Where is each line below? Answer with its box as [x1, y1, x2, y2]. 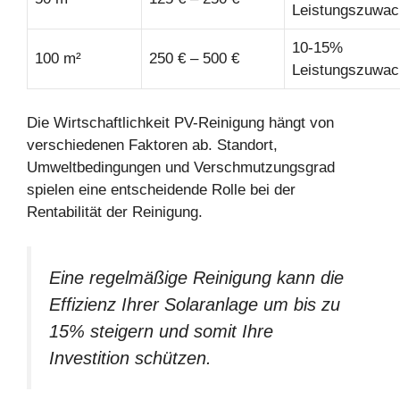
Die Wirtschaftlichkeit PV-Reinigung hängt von [27, 114, 334, 132]
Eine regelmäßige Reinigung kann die [49, 267, 344, 287]
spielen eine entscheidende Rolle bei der [27, 181, 296, 199]
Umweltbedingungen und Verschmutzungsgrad [27, 159, 335, 177]
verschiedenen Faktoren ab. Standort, [27, 137, 278, 154]
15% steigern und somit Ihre [49, 321, 273, 341]
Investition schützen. [49, 347, 212, 368]
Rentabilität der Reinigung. [27, 204, 203, 221]
